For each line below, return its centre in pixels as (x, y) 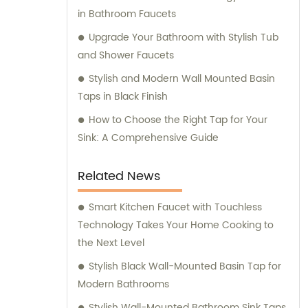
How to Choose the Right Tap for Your (178, 120)
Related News (119, 177)
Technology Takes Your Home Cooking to (176, 225)
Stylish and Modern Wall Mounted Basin (182, 79)
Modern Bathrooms (123, 285)
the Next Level (111, 243)
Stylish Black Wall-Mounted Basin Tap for (185, 267)
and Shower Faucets (126, 56)
